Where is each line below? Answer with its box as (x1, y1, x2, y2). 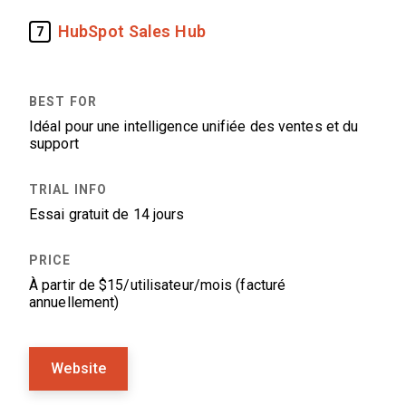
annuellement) (29, 295, 120, 310)
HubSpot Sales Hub (58, 22, 206, 41)
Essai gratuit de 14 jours (29, 207, 185, 222)
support (29, 136, 79, 151)
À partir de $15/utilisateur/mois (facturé (29, 277, 286, 293)
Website (51, 361, 107, 376)
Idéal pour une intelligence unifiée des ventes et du (29, 119, 359, 134)
